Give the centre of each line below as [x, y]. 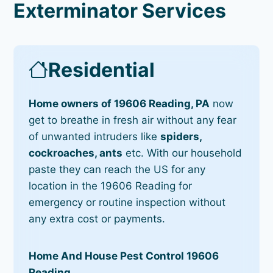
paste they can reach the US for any [117, 169]
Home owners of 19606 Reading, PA [119, 103]
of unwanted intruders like [95, 136]
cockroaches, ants [76, 153]
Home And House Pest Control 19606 [124, 256]
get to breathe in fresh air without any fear [133, 120]
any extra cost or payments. [97, 218]
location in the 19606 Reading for [111, 186]
